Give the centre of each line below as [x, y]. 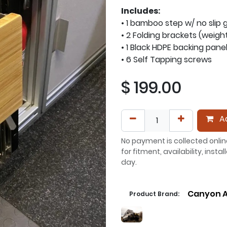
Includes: [141, 11]
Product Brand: [154, 194]
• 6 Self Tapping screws [166, 60]
